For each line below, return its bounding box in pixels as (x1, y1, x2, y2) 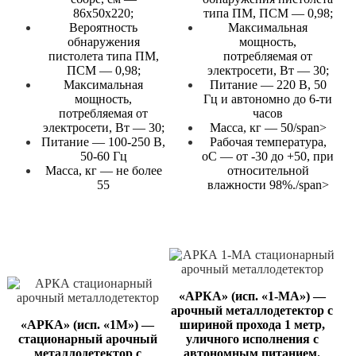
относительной (226, 164, 309, 178)
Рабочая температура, (209, 135, 327, 149)
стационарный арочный (17, 332, 157, 346)
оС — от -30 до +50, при (202, 149, 334, 164)
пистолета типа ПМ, (48, 49, 159, 64)
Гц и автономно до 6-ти (203, 92, 332, 106)
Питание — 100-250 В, (41, 135, 165, 149)
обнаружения (67, 35, 140, 49)
